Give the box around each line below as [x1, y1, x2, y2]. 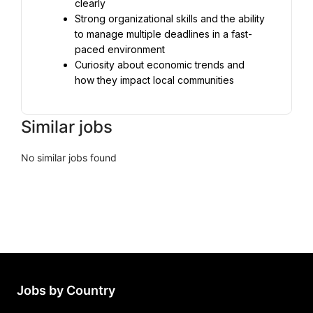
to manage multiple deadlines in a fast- [75, 28, 252, 40]
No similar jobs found [21, 152, 117, 163]
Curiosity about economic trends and [75, 59, 245, 71]
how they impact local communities [75, 74, 234, 86]
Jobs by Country [17, 283, 115, 298]
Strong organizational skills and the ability [75, 13, 265, 24]
